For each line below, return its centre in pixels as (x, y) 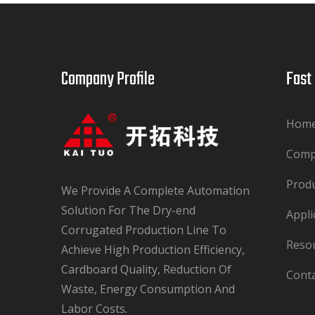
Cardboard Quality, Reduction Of (146, 269)
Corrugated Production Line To (144, 230)
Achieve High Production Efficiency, (153, 249)
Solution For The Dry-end (128, 210)
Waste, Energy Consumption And (148, 289)
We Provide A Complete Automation (155, 190)
